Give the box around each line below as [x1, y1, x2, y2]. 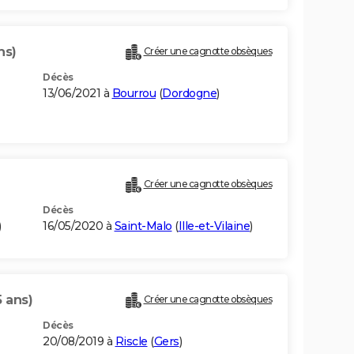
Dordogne [162, 86, 217, 101]
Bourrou [111, 86, 156, 101]
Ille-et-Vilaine [178, 219, 250, 234]
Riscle [115, 334, 148, 349]
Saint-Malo [114, 219, 172, 234]
